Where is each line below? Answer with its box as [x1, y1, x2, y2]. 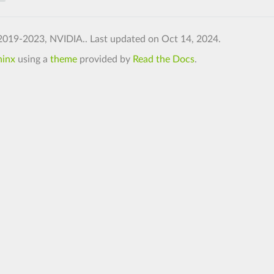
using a [15, 54, 50, 64]
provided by [76, 54, 133, 64]
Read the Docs [132, 54, 194, 64]
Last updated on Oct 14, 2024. [89, 34, 221, 44]
